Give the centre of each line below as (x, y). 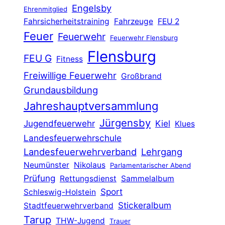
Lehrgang (161, 151)
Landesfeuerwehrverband (80, 151)
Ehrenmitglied (45, 9)
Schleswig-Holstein (60, 192)
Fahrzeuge (133, 21)
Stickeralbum (144, 205)
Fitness (69, 59)
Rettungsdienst (88, 178)
